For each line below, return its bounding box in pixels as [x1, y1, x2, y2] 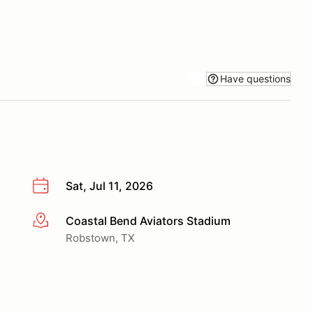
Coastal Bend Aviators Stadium [66, 213, 231, 228]
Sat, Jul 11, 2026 [66, 179, 153, 193]
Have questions [220, 72, 291, 85]
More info [31, 214, 82, 228]
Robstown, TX [66, 231, 135, 245]
